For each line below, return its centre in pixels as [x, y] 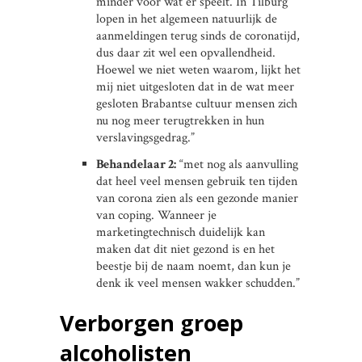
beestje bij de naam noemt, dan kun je [194, 266]
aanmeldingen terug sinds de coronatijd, [198, 36]
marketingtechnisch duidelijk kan [181, 232]
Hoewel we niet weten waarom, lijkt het [198, 69]
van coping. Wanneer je [156, 215]
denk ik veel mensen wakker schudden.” [198, 283]
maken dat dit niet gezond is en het [185, 249]
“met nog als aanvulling [237, 164]
